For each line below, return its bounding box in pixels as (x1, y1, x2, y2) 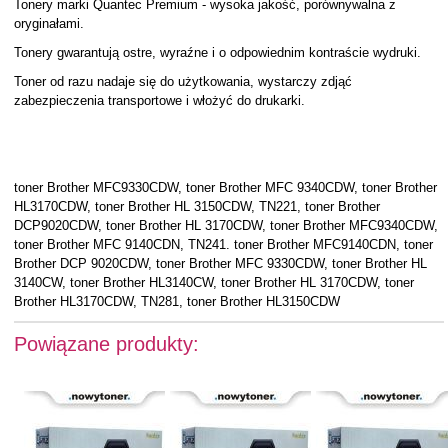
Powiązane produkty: (13, 333, 199, 355)
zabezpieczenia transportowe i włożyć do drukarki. (13, 93, 305, 108)
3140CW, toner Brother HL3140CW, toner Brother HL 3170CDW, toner (13, 275, 414, 290)
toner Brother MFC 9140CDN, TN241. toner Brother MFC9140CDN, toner (13, 237, 433, 252)
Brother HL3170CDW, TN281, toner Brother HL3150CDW (13, 294, 340, 309)
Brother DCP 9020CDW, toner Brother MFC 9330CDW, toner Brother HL (13, 256, 427, 271)
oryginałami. (13, 16, 84, 31)
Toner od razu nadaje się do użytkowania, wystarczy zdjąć (13, 74, 352, 89)
